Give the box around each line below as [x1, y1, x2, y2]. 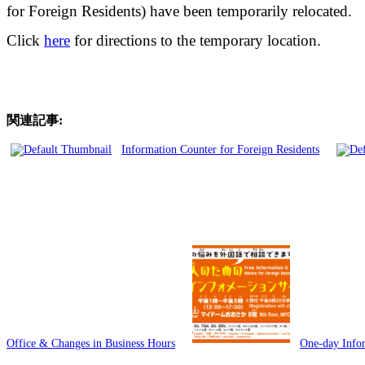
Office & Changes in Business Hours [7, 336, 175, 350]
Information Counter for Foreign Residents [121, 143, 319, 156]
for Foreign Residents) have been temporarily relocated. [7, 2, 352, 20]
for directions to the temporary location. [70, 31, 321, 49]
